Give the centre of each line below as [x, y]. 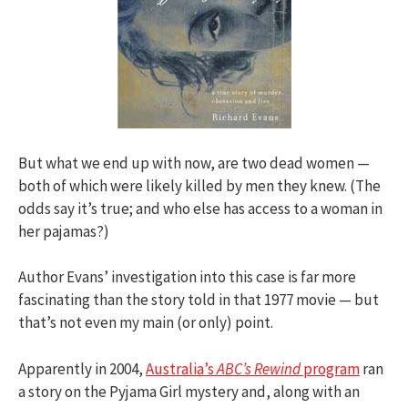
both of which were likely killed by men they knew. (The [199, 185]
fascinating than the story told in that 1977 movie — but [199, 300]
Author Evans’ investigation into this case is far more [187, 277]
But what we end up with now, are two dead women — [194, 163]
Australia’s [181, 368]
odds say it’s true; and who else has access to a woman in [200, 208]
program [330, 368]
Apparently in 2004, [82, 368]
